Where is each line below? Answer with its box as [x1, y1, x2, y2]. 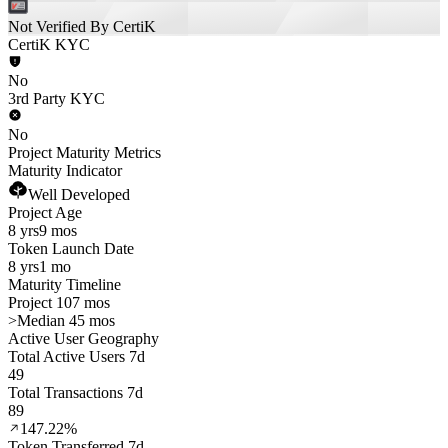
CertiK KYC [8, 36, 90, 53]
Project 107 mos [8, 294, 110, 311]
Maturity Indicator [8, 162, 122, 179]
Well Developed [28, 186, 130, 203]
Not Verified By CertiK [8, 18, 156, 35]
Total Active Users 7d [8, 348, 145, 365]
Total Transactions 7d [8, 384, 143, 401]
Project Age [8, 204, 82, 221]
